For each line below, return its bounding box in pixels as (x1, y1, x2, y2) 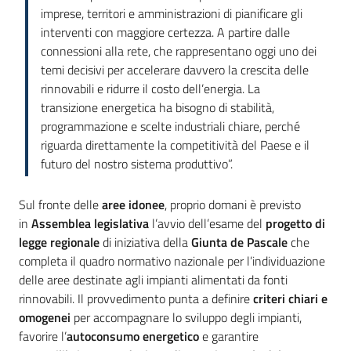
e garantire (199, 327, 259, 346)
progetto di (266, 214, 325, 233)
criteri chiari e (253, 289, 327, 309)
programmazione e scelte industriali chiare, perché (41, 117, 300, 136)
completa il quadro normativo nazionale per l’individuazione (19, 251, 325, 271)
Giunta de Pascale (191, 233, 288, 252)
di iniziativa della (100, 233, 191, 252)
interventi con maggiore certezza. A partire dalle (41, 23, 290, 42)
